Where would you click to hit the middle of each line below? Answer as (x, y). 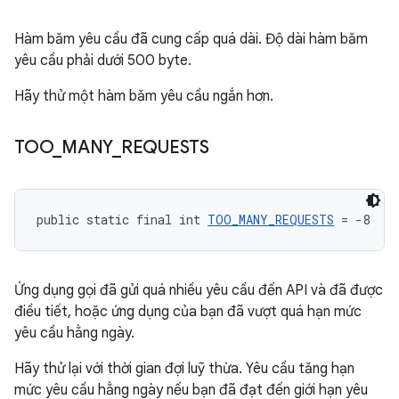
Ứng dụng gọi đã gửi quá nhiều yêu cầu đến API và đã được (199, 290)
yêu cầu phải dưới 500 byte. (103, 61)
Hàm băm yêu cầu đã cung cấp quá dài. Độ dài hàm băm (191, 39)
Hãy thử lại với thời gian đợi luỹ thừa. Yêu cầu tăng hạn (184, 369)
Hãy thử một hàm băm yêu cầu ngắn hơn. (144, 96)
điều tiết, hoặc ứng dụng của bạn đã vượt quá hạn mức (188, 312)
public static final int (122, 220)
